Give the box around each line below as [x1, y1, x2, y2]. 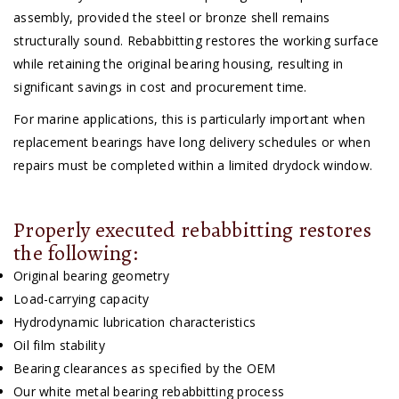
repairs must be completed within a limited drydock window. [13, 157, 373, 175]
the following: [13, 239, 138, 268]
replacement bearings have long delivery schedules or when [13, 134, 370, 151]
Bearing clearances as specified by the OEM [13, 360, 276, 378]
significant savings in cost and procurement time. [13, 78, 307, 96]
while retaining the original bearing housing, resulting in [13, 55, 344, 73]
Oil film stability [13, 337, 106, 354]
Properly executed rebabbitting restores [13, 216, 371, 245]
